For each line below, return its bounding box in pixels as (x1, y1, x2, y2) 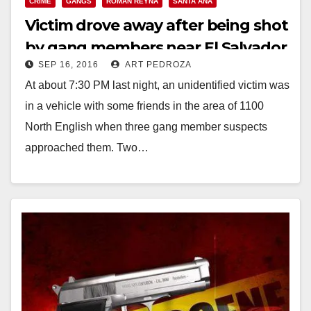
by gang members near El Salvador (25, 37, 287, 57)
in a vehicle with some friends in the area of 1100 (25, 99, 264, 112)
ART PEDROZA (123, 59, 192, 69)
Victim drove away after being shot (25, 15, 288, 35)
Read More (32, 173, 87, 185)
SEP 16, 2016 (38, 59, 99, 69)
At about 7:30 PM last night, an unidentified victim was (25, 78, 289, 91)
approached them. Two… (25, 141, 149, 153)
